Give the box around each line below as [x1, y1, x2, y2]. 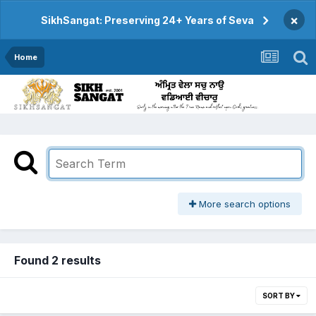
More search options [196, 198, 291, 210]
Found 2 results [14, 253, 101, 268]
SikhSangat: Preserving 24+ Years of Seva [40, 14, 254, 26]
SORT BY [262, 291, 296, 300]
